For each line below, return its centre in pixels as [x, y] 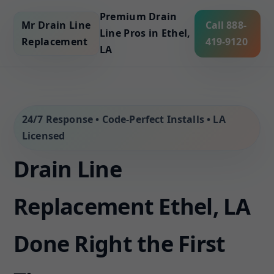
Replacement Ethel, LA [132, 206]
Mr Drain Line [56, 25]
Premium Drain [138, 17]
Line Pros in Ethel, [145, 33]
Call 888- [226, 25]
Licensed [44, 136]
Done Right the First [120, 244]
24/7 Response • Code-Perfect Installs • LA [124, 119]
